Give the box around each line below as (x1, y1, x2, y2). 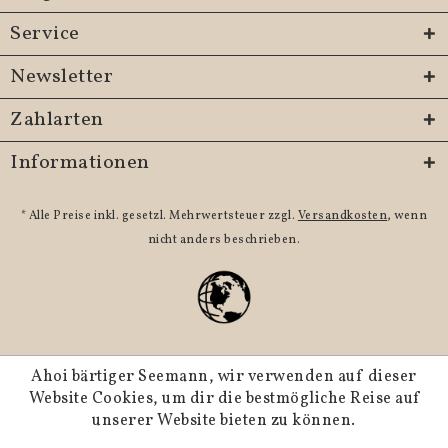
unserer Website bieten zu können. (92, 410, 356, 432)
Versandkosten (297, 208, 388, 225)
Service (10, 20, 80, 49)
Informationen (10, 149, 150, 178)
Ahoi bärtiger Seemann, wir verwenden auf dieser (31, 366, 417, 388)
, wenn (387, 208, 428, 225)
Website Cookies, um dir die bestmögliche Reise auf (28, 388, 420, 410)
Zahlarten (10, 106, 104, 135)
